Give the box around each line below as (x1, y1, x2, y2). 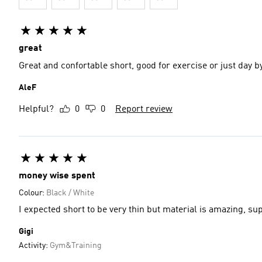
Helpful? (19, 105, 54, 114)
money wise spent (19, 171, 95, 181)
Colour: (19, 189, 46, 197)
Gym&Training (50, 242, 102, 250)
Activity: (19, 242, 50, 250)
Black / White (46, 189, 94, 197)
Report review (115, 105, 173, 114)
